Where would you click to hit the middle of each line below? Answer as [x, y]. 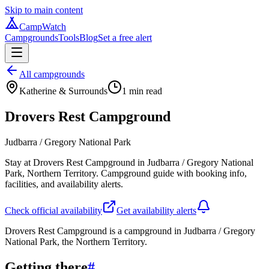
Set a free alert [125, 38]
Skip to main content [44, 10]
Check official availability [53, 210]
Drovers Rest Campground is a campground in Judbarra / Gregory [130, 231]
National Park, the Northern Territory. [76, 241]
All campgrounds [52, 74]
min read [144, 91]
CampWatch [43, 27]
